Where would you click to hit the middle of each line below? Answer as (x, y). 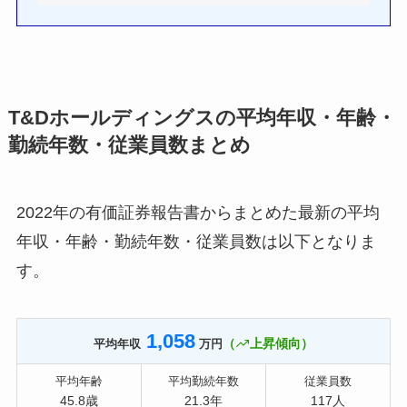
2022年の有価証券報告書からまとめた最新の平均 (198, 213)
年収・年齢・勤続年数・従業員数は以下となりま (196, 242)
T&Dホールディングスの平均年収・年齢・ (202, 119)
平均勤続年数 (203, 382)
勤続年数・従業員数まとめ (129, 146)
